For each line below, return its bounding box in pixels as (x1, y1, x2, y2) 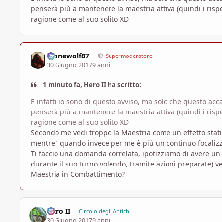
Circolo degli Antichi (78, 207, 131, 215)
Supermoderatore (106, 52, 153, 60)
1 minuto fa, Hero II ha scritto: (41, 80, 142, 89)
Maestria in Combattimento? (31, 169, 125, 179)
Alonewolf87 (47, 51, 90, 61)
